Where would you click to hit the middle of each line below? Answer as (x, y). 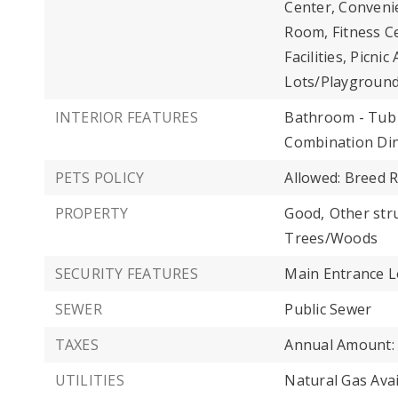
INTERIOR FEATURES (126, 117)
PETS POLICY (99, 178)
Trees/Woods (331, 238)
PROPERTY (92, 213)
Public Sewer (328, 309)
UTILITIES (89, 380)
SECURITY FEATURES (126, 274)
